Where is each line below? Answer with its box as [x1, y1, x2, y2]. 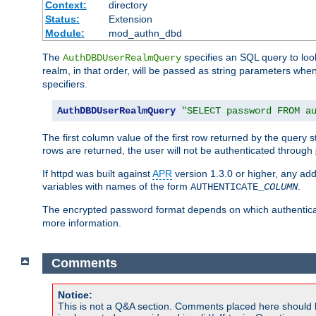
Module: [44, 28, 85, 39]
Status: [44, 13, 80, 25]
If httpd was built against [42, 168, 152, 180]
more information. [42, 217, 121, 229]
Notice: [58, 288, 92, 300]
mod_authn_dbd [108, 28, 182, 39]
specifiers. [42, 78, 87, 90]
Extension [108, 13, 152, 25]
